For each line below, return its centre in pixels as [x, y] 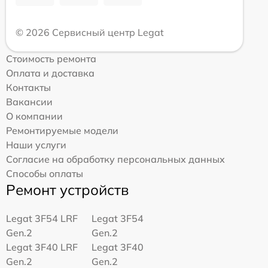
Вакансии [29, 102]
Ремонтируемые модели [62, 131]
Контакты [28, 88]
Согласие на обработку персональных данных [115, 159]
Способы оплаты [45, 174]
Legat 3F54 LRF [42, 219]
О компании [34, 116]
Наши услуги [36, 145]
